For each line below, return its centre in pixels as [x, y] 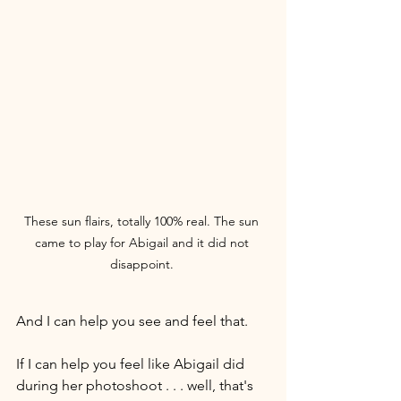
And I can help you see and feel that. [132, 320]
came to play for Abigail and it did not [143, 242]
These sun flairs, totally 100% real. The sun [143, 221]
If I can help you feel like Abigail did [132, 363]
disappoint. [143, 264]
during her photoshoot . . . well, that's [137, 385]
